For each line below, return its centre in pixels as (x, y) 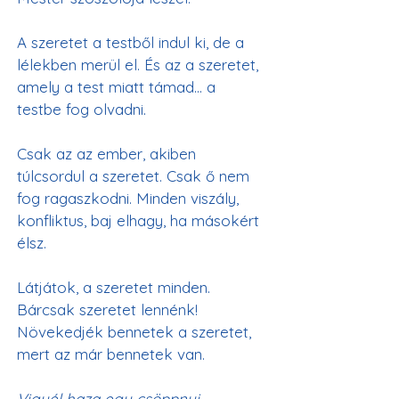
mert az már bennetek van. (111, 354)
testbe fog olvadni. (81, 109)
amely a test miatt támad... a (118, 87)
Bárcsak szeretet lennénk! (107, 309)
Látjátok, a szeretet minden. (116, 287)
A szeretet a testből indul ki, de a (133, 42)
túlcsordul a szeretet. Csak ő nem (135, 176)
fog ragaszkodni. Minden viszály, (130, 198)
